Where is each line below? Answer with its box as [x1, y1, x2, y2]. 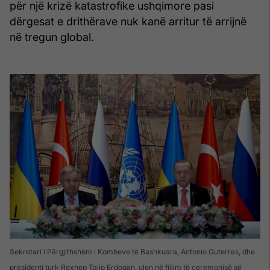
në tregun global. [10, 30, 94, 43]
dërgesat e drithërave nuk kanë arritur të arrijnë [10, 14, 246, 28]
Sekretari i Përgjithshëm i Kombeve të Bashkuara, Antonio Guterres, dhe [10, 246, 255, 256]
